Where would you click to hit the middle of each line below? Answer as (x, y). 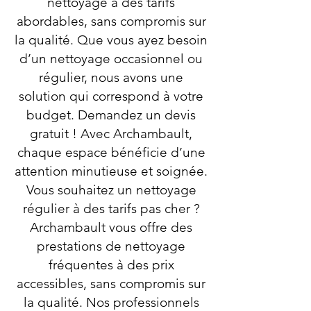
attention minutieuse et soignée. (111, 171)
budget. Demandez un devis (111, 115)
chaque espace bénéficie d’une (111, 152)
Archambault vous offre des (111, 227)
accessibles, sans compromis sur (111, 284)
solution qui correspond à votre (111, 96)
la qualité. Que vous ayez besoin (111, 40)
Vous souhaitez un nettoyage (111, 190)
